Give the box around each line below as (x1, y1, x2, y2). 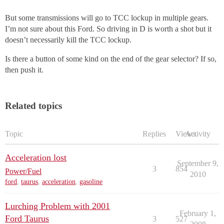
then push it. (5, 65, 43, 74)
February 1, (179, 209, 216, 218)
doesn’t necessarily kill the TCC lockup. (5, 35, 131, 44)
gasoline (79, 178, 102, 186)
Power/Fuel (5, 167, 41, 176)
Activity (185, 129, 210, 138)
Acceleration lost (5, 152, 66, 163)
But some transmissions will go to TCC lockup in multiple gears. (5, 13, 208, 22)
